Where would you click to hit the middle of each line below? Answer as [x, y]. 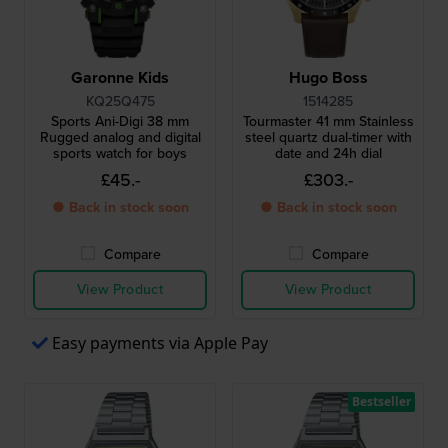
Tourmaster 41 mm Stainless [328, 121]
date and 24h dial [328, 153]
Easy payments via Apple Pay [160, 343]
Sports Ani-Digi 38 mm [120, 121]
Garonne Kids [120, 77]
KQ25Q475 [120, 101]
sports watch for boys [120, 153]
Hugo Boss [328, 77]
